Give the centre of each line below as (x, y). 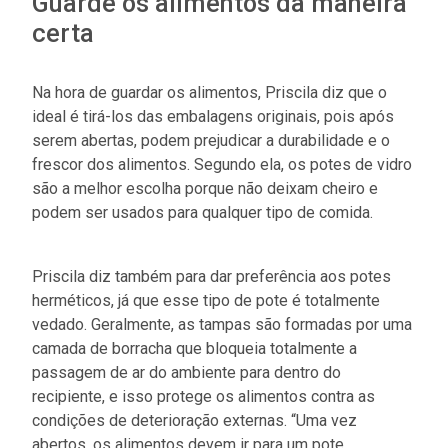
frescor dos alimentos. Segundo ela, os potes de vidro (222, 164)
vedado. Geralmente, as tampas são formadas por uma (222, 324)
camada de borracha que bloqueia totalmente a (194, 348)
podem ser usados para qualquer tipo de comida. (202, 212)
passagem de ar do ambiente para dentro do (186, 372)
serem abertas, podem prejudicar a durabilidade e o (211, 140)
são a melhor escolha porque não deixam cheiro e (205, 188)
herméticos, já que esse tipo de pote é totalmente (206, 300)
